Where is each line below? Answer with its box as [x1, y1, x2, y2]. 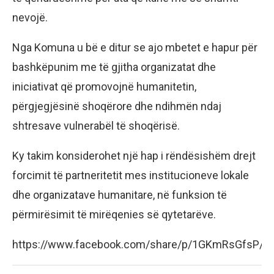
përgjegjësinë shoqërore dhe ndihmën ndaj [12, 100, 221, 113]
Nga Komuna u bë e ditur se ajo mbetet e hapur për [12, 41, 257, 54]
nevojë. [12, 11, 48, 24]
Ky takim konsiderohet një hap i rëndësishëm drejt [12, 149, 256, 163]
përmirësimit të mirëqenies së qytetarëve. [12, 208, 216, 221]
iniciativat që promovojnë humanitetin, [12, 80, 196, 94]
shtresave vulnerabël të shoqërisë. [12, 119, 180, 133]
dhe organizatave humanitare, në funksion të [12, 188, 227, 202]
